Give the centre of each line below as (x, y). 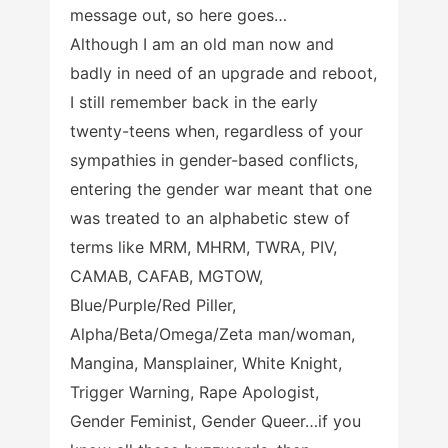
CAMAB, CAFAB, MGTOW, (166, 276)
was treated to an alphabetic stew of (210, 218)
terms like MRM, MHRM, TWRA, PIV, (203, 247)
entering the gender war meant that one (221, 189)
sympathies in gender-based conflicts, (214, 160)
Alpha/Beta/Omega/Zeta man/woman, (212, 334)
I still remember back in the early (194, 102)
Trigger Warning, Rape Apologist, (194, 392)
